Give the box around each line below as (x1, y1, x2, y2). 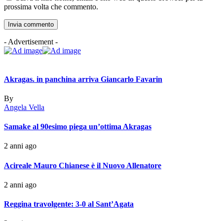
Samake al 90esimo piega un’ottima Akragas (4, 122, 151, 131)
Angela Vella (4, 103, 44, 111)
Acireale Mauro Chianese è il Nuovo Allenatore (4, 161, 161, 170)
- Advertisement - (4, 37, 58, 46)
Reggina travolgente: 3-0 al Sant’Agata (4, 200, 134, 209)
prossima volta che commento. (4, 2, 98, 11)
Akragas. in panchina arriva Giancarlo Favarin (4, 74, 162, 83)
